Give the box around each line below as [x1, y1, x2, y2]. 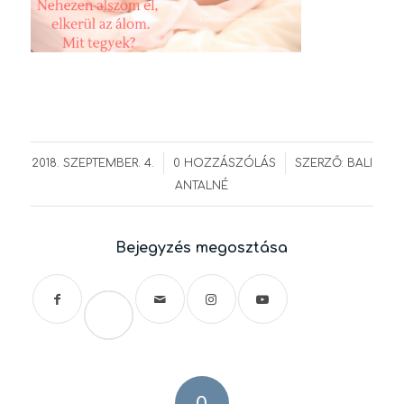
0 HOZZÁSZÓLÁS [172, 157, 276, 170]
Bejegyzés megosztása [115, 240, 289, 257]
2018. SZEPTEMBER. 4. [31, 157, 154, 170]
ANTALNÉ [175, 179, 229, 193]
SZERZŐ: [294, 157, 347, 170]
